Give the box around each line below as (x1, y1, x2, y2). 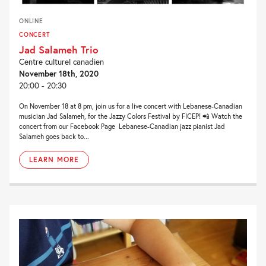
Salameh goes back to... (19, 132, 89, 141)
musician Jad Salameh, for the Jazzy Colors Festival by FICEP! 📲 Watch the (19, 112, 242, 121)
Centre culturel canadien (19, 56, 104, 68)
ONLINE (19, 17, 43, 26)
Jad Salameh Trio (19, 43, 99, 57)
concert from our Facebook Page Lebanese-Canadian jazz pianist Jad (19, 122, 225, 131)
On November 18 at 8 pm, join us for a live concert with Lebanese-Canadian (19, 102, 242, 111)
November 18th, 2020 (19, 68, 99, 80)
